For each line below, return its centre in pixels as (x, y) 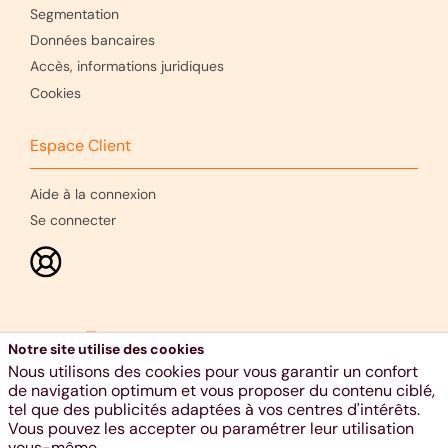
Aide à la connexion (93, 193)
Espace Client (80, 145)
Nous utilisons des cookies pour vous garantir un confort (213, 371)
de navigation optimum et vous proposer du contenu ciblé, (221, 390)
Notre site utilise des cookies (106, 349)
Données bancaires (92, 39)
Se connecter (73, 219)
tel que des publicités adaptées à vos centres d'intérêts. (214, 409)
